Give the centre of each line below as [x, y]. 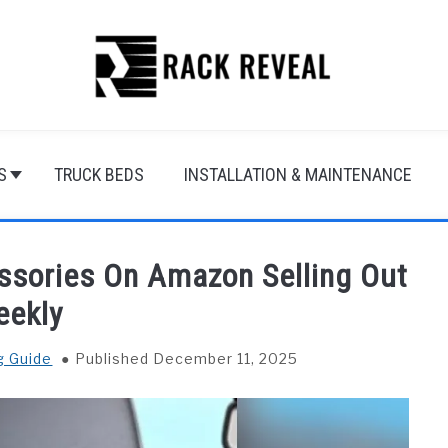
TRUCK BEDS [99, 174]
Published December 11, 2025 [187, 358]
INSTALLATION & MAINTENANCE [298, 174]
